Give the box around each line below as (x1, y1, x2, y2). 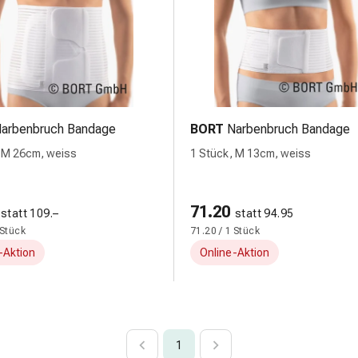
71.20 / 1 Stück (190, 225, 260, 237)
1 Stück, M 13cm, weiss (190, 147, 311, 160)
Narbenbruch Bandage (227, 121, 350, 137)
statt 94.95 (235, 207, 294, 220)
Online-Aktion (200, 246, 269, 259)
